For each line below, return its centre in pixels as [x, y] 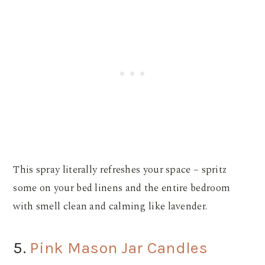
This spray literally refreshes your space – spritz [120, 169]
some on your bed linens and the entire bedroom [122, 188]
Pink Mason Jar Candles [119, 248]
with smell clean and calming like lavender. [112, 206]
